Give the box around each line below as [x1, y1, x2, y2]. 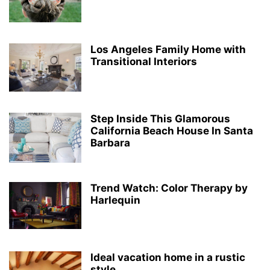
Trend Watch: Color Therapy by [90, 182, 248, 194]
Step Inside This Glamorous [90, 113, 230, 125]
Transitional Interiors [90, 55, 197, 67]
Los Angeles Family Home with [90, 43, 246, 55]
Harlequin [90, 194, 140, 206]
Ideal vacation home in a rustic [90, 251, 245, 263]
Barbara [90, 137, 130, 149]
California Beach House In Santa [90, 125, 253, 137]
